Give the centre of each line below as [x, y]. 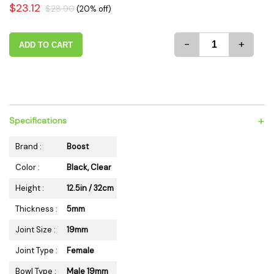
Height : [30, 188]
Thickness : [36, 209]
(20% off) [94, 9]
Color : [28, 167]
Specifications [38, 120]
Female [80, 250]
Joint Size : [35, 230]
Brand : [28, 146]
